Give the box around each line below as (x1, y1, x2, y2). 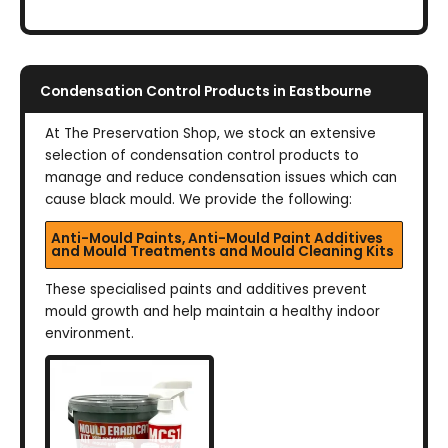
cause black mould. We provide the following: (45, 189, 352, 209)
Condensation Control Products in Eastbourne (40, 81, 371, 101)
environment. (45, 323, 134, 343)
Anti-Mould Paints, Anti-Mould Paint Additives (51, 228, 383, 248)
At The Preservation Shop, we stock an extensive (45, 123, 376, 143)
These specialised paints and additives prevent (45, 279, 367, 299)
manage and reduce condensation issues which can (45, 167, 397, 187)
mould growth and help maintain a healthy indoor (45, 301, 380, 321)
